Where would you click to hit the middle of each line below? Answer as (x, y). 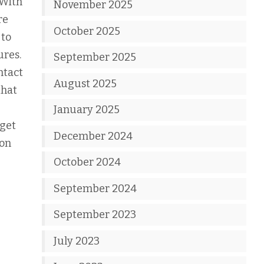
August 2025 (85, 83)
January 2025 (87, 110)
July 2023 (77, 241)
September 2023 (95, 214)
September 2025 (95, 57)
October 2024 (88, 162)
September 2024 (95, 188)
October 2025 (87, 31)
